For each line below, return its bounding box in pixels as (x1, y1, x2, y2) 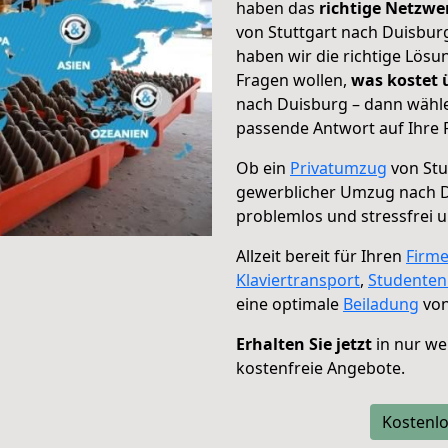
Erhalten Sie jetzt (236, 333, 372, 355)
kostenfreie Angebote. (236, 357, 405, 379)
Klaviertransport (236, 269, 360, 291)
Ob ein (236, 157, 290, 179)
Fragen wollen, (236, 69, 351, 91)
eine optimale (236, 293, 343, 315)
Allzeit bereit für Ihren (236, 245, 406, 267)
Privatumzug (290, 157, 387, 179)
